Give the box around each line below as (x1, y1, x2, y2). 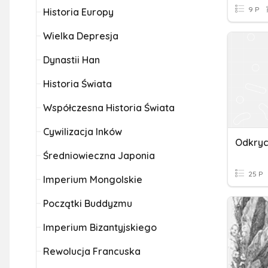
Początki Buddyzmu (43, 197, 132, 209)
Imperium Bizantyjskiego (43, 221, 157, 233)
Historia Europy (43, 6, 114, 18)
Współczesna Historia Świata (43, 102, 175, 114)
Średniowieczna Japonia (43, 150, 155, 162)
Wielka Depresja (43, 30, 118, 42)
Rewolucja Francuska (43, 245, 141, 257)
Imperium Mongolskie (43, 173, 142, 185)
